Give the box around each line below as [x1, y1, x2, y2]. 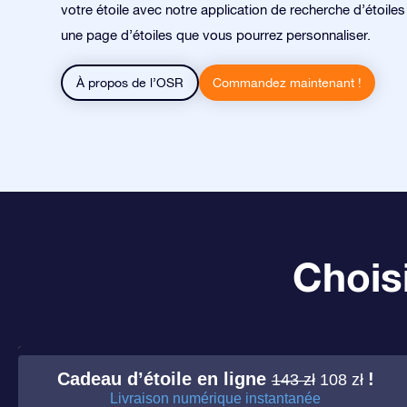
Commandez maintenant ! [213, 75, 362, 90]
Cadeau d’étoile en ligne [56, 369, 272, 389]
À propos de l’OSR [76, 75, 184, 90]
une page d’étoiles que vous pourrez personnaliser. [61, 27, 371, 43]
